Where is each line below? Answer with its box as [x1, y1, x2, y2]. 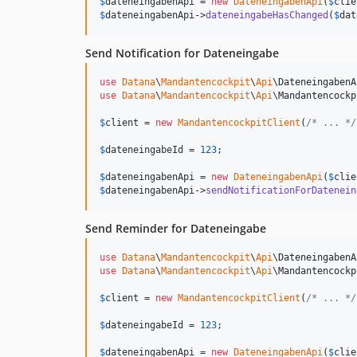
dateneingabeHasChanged [206, 10, 328, 21]
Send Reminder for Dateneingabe [85, 221, 266, 236]
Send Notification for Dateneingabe [85, 45, 279, 61]
